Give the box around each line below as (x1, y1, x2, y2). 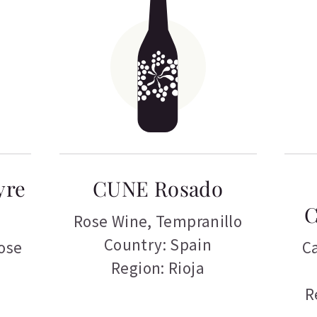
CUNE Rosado (92, 175, 224, 202)
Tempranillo (156, 211, 243, 232)
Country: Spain (103, 234, 212, 255)
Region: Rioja (111, 258, 205, 279)
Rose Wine (73, 211, 148, 232)
